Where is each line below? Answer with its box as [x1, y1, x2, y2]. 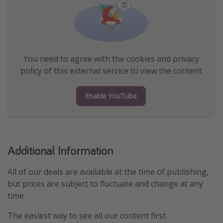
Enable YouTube [85, 91, 137, 101]
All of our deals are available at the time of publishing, [7, 166, 209, 178]
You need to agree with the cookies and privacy [23, 53, 199, 65]
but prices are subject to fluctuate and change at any [7, 178, 203, 190]
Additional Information [7, 143, 113, 159]
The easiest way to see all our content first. [7, 210, 167, 222]
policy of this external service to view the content [20, 65, 202, 77]
